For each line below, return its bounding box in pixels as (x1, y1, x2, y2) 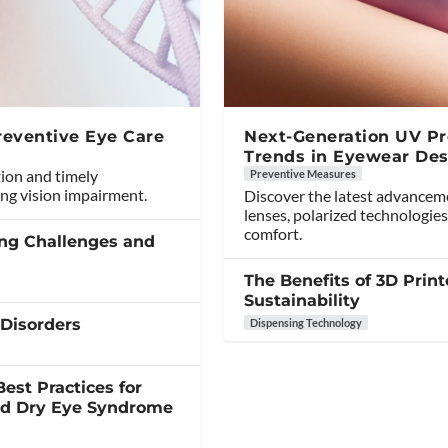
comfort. (244, 224, 302, 244)
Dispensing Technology (250, 316, 362, 330)
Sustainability (244, 291, 360, 311)
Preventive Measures (250, 167, 356, 181)
